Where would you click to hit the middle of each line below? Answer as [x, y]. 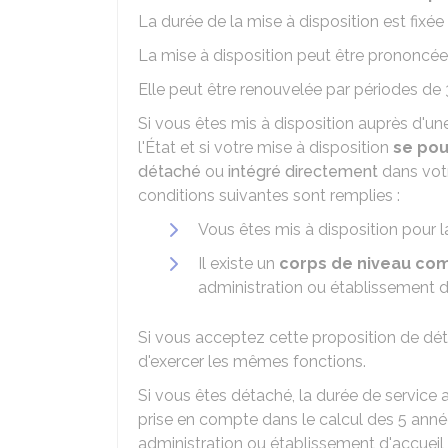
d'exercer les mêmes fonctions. [252, 361]
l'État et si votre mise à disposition [265, 147]
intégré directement [303, 171]
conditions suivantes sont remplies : [269, 195]
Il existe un [238, 263]
